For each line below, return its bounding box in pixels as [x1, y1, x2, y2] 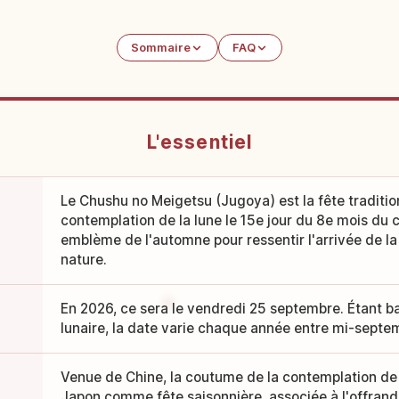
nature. [60, 251, 107, 269]
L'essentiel [147, 131, 252, 154]
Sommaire [131, 41, 191, 55]
